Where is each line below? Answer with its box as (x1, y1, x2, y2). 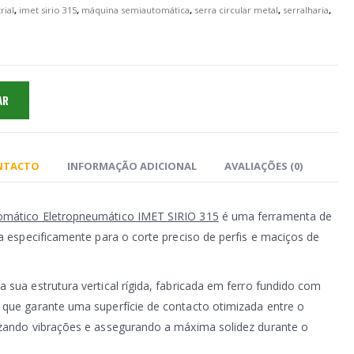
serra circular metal (194, 4, 278, 17)
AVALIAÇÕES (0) (224, 159, 303, 174)
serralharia (283, 4, 329, 17)
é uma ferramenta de (218, 209, 333, 224)
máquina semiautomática (81, 4, 190, 17)
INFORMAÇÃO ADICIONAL (67, 159, 197, 174)
